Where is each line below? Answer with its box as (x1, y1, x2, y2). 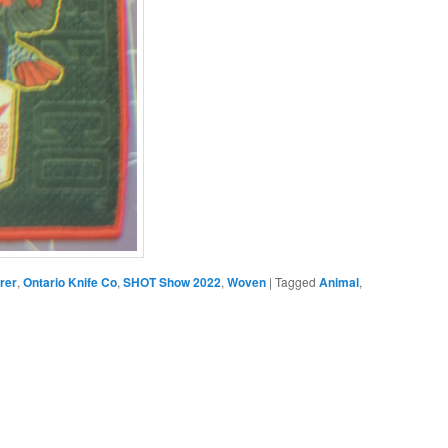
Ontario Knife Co (23, 273, 117, 291)
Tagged (275, 273, 316, 290)
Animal (319, 273, 359, 291)
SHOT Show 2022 (123, 273, 221, 291)
